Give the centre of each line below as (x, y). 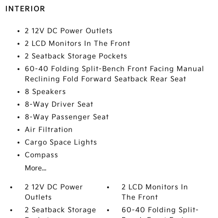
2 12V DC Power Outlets (69, 31)
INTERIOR (25, 9)
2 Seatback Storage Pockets (76, 56)
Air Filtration (49, 130)
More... (35, 168)
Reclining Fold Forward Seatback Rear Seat (105, 79)
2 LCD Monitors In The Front (77, 44)
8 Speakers (45, 92)
